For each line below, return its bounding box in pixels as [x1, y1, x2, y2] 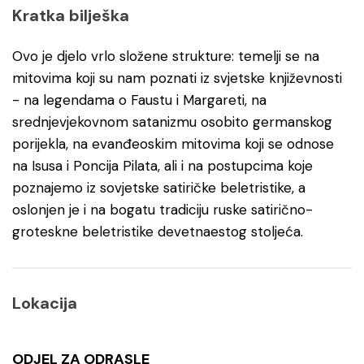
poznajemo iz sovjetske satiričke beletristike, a [12, 179, 305, 197]
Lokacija [12, 292, 77, 314]
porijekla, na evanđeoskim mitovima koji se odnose [12, 135, 334, 153]
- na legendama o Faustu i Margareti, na [12, 91, 266, 109]
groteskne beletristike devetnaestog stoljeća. [12, 223, 303, 240]
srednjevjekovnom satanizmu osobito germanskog [12, 113, 332, 131]
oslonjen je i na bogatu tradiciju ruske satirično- [12, 201, 313, 219]
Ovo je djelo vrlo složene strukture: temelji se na [12, 47, 319, 65]
